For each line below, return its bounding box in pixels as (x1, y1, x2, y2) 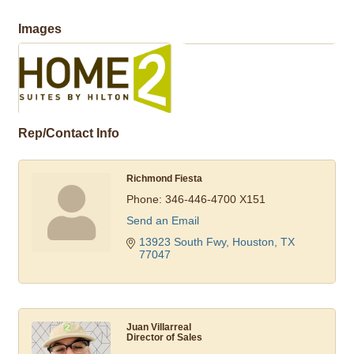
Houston (232, 235, 274, 249)
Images (18, 21, 62, 36)
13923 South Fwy (139, 235, 226, 249)
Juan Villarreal (126, 322, 191, 333)
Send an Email (126, 214, 199, 228)
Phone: (126, 193, 162, 206)
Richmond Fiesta (126, 173, 202, 184)
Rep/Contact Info (18, 126, 119, 141)
